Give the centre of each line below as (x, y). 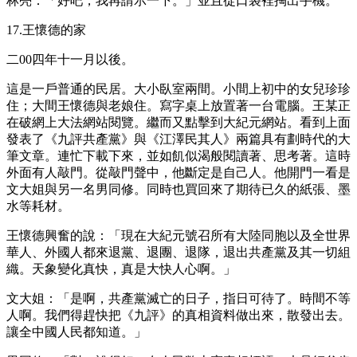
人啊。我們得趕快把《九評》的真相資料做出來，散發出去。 (178, 315)
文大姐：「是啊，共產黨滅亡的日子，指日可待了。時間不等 (178, 298)
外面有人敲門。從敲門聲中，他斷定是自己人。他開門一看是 (178, 172)
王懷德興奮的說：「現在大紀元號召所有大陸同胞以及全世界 (178, 235)
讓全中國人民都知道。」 (76, 331)
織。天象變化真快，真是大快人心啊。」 (121, 269)
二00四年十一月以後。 (70, 59)
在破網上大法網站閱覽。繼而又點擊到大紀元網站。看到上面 (178, 122)
